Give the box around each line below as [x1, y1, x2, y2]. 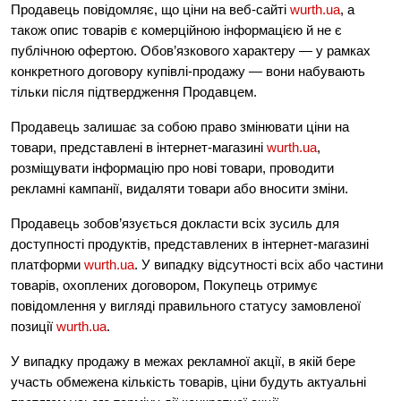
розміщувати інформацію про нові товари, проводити [11, 160, 334, 175]
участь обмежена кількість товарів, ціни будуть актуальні [11, 374, 366, 389]
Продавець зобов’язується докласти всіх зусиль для [11, 216, 339, 231]
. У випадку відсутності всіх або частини [134, 257, 383, 272]
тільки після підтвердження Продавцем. [11, 84, 257, 99]
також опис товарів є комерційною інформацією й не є [11, 22, 342, 38]
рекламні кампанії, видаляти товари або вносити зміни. [11, 181, 348, 196]
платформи [11, 257, 84, 272]
